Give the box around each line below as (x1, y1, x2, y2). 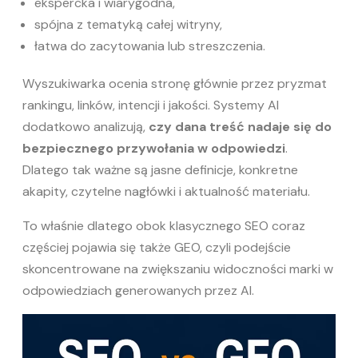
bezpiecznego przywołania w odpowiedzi (22, 140, 285, 157)
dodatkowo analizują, (22, 118, 149, 135)
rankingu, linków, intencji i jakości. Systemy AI (22, 97, 279, 113)
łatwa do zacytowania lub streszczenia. (34, 38, 265, 54)
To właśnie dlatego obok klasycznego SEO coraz (22, 217, 305, 234)
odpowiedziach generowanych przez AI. (22, 282, 254, 299)
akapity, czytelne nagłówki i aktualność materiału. (22, 183, 313, 200)
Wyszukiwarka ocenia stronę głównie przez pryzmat (22, 75, 327, 92)
